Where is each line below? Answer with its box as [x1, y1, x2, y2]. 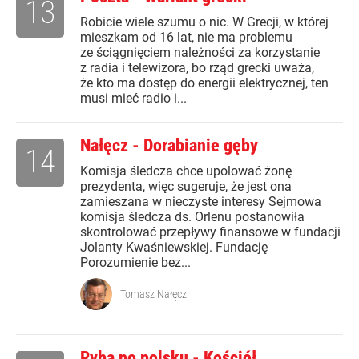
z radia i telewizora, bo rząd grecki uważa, [80, 60, 314, 76]
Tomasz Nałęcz [120, 288, 187, 301]
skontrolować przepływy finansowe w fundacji [80, 224, 341, 240]
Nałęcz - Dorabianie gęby [80, 135, 258, 156]
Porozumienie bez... [80, 255, 191, 271]
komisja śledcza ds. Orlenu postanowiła [80, 209, 305, 225]
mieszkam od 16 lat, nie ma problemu [80, 30, 292, 46]
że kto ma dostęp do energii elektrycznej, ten [80, 75, 329, 91]
